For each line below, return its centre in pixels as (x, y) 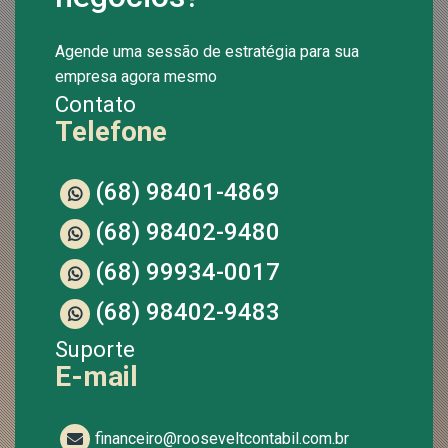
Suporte (95, 348)
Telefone (111, 131)
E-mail (96, 376)
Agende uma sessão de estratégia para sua (207, 51)
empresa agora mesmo (136, 76)
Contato (95, 103)
